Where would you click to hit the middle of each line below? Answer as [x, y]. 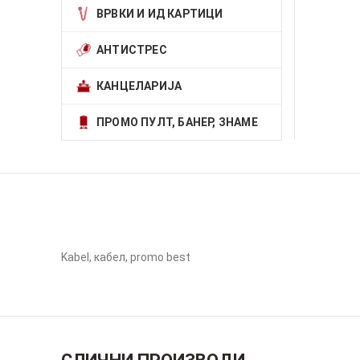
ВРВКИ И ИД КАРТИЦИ [160, 14]
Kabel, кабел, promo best [126, 257]
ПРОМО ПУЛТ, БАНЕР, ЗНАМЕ [177, 122]
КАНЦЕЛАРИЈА [139, 86]
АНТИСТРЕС [132, 50]
